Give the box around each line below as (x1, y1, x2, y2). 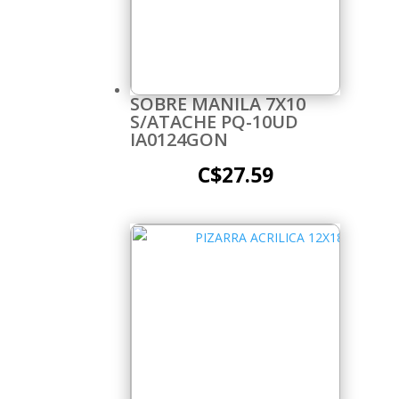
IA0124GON (130, 126, 228, 151)
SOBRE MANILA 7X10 (130, 91, 305, 116)
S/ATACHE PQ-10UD (130, 109, 298, 134)
